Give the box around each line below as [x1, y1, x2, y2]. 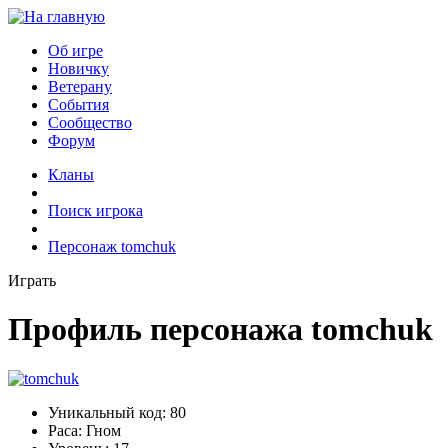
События [48, 96, 109, 113]
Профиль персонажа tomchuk [8, 311, 433, 348]
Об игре [48, 42, 103, 59]
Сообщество [48, 114, 132, 131]
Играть [8, 272, 56, 289]
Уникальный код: [48, 403, 166, 421]
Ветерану [48, 78, 112, 95]
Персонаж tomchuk [48, 238, 176, 255]
